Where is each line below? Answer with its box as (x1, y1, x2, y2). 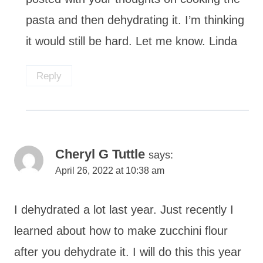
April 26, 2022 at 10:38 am (55, 166, 164, 176)
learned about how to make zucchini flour (14, 224, 228, 238)
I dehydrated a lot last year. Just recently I (14, 203, 234, 217)
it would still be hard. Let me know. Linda (26, 34, 237, 48)
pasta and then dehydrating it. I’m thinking (26, 13, 244, 26)
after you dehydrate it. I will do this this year (14, 245, 241, 259)
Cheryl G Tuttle (55, 147, 145, 162)
